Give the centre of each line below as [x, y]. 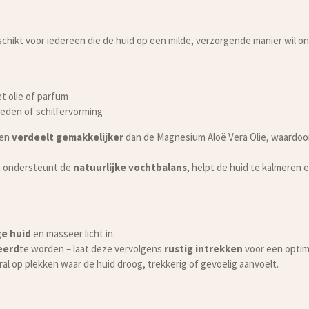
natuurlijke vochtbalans [130, 167]
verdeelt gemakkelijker [68, 137]
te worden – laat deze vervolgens [91, 248]
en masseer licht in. [73, 233]
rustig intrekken [203, 248]
